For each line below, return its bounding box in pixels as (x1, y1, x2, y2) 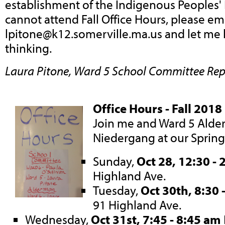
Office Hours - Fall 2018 (93, 100, 222, 117)
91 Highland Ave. (93, 197, 181, 213)
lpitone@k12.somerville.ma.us (5, 25, 162, 41)
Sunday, (93, 153, 137, 169)
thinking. (5, 40, 52, 56)
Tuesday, (93, 182, 141, 198)
